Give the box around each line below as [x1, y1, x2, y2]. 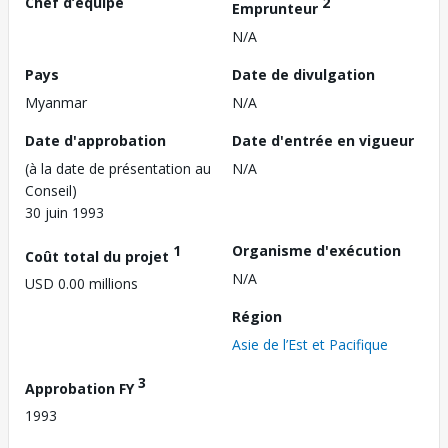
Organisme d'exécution [232, 240, 401, 260]
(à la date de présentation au [25, 158, 211, 178]
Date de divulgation [232, 64, 375, 84]
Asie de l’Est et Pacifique [232, 334, 388, 354]
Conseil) [25, 180, 77, 200]
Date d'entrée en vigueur [232, 130, 414, 150]
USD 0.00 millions [25, 274, 138, 294]
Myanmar [25, 92, 87, 112]
